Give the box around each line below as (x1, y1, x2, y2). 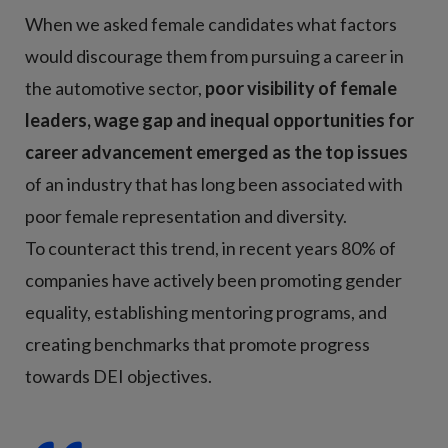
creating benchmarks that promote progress (25, 332, 370, 355)
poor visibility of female (205, 76, 397, 99)
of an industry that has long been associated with (25, 172, 403, 195)
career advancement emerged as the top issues (25, 140, 408, 163)
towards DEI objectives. (25, 364, 212, 387)
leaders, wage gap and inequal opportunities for (25, 108, 414, 131)
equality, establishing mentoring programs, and (25, 300, 387, 323)
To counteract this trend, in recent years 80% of (25, 236, 396, 259)
